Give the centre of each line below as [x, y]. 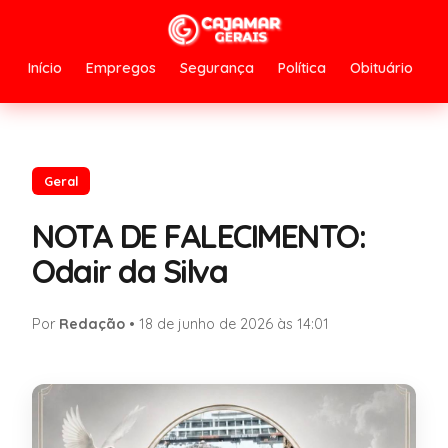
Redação [92, 323]
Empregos [121, 68]
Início [45, 68]
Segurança [217, 68]
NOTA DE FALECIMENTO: [198, 235]
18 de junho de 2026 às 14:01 [234, 323]
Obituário [381, 68]
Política [302, 68]
